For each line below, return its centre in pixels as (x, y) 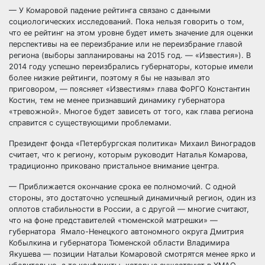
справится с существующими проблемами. (90, 123)
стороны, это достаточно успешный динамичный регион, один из (132, 198)
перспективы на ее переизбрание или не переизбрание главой (126, 44)
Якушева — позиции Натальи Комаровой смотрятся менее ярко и (132, 254)
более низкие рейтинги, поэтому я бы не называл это (109, 78)
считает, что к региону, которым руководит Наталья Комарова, (128, 155)
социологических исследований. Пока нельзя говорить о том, (127, 22)
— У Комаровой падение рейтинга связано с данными (110, 10)
